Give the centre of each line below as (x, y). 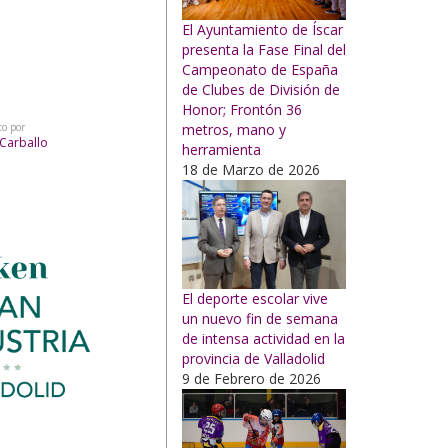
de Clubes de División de (261, 90)
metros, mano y (234, 130)
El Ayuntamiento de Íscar (262, 30)
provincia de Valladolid (253, 359)
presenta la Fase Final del (264, 50)
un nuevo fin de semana (260, 319)
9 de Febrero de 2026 (251, 379)
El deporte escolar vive (255, 299)
